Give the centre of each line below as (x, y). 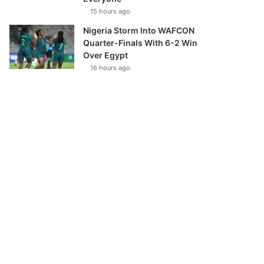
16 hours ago (110, 68)
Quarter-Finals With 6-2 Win (141, 43)
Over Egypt (106, 55)
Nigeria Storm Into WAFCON (139, 30)
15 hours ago (110, 11)
